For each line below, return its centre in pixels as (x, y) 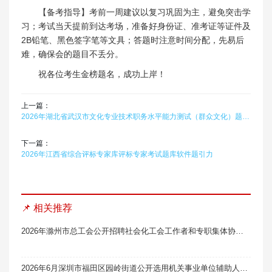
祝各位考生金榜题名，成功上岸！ (102, 74)
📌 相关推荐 (47, 208)
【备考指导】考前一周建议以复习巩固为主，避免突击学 (144, 12)
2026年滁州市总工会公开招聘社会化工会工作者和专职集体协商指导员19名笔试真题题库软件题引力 (240, 231)
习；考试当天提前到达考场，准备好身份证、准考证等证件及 (136, 26)
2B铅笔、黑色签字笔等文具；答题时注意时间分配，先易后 (133, 40)
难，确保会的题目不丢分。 (72, 54)
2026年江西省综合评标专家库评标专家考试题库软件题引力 (117, 154)
